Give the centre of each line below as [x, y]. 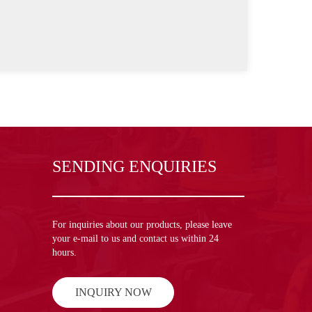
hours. [64, 253]
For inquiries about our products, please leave [142, 225]
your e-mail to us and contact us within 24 [135, 239]
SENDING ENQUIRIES [134, 167]
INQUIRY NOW [113, 292]
